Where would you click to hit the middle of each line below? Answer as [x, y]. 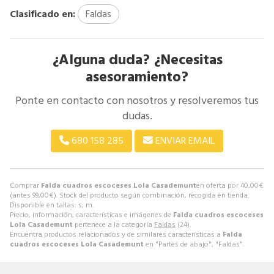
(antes [21, 195]
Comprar [25, 185]
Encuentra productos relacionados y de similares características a [116, 234]
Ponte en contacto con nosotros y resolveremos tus [137, 100]
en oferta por [218, 185]
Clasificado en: [43, 14]
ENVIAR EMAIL [185, 140]
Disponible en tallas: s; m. [52, 205]
